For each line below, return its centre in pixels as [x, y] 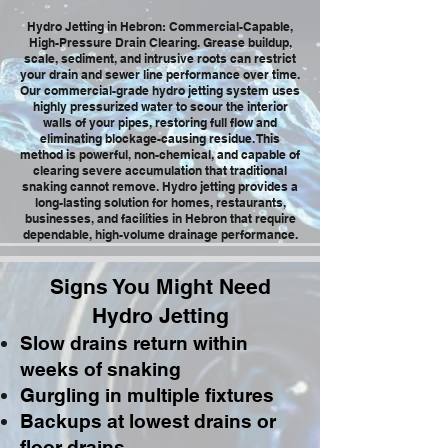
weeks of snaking [100, 369]
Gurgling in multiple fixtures [147, 395]
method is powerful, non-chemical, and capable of [160, 154]
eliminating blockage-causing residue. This [160, 138]
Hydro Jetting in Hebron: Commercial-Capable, [160, 26]
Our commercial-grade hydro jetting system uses [160, 90]
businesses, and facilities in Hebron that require [160, 218]
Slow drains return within [134, 343]
